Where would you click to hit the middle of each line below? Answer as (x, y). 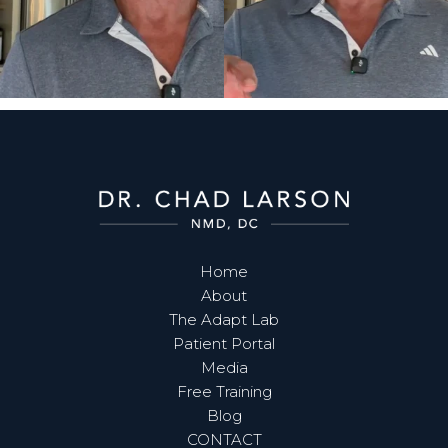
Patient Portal (224, 344)
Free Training (224, 392)
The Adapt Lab (224, 320)
